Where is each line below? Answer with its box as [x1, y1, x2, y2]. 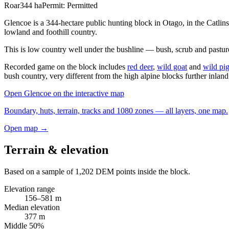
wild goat [157, 62, 187, 71]
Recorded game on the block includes [4, 62, 127, 71]
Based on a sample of [4, 167, 75, 176]
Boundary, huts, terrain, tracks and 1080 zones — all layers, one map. [4, 106, 228, 115]
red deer [127, 62, 153, 71]
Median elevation [4, 202, 60, 212]
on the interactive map [51, 88, 124, 98]
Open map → [4, 123, 48, 132]
